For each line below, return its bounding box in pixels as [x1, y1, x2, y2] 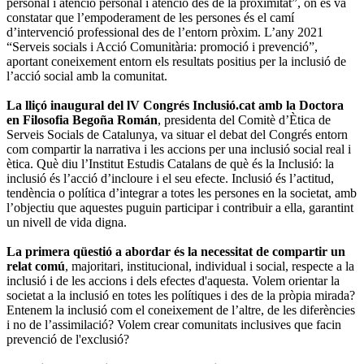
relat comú [6, 258, 65, 273]
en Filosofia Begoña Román [6, 112, 158, 127]
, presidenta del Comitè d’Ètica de [158, 112, 331, 127]
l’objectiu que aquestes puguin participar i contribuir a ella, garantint [6, 200, 353, 214]
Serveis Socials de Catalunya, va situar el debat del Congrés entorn [6, 127, 348, 141]
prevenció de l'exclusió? [6, 331, 129, 346]
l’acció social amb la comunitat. [6, 68, 167, 83]
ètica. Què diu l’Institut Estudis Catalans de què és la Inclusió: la [6, 156, 334, 171]
